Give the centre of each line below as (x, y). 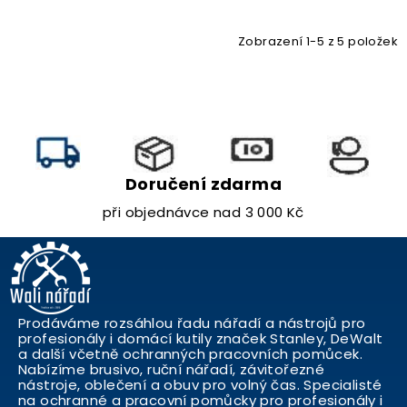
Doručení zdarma (203, 184)
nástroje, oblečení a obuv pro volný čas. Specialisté (200, 385)
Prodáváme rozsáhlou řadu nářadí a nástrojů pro (192, 323)
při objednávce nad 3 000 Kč (203, 212)
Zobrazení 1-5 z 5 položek (318, 41)
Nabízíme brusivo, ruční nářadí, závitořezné (172, 369)
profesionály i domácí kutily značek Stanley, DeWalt (201, 338)
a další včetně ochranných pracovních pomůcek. (190, 354)
